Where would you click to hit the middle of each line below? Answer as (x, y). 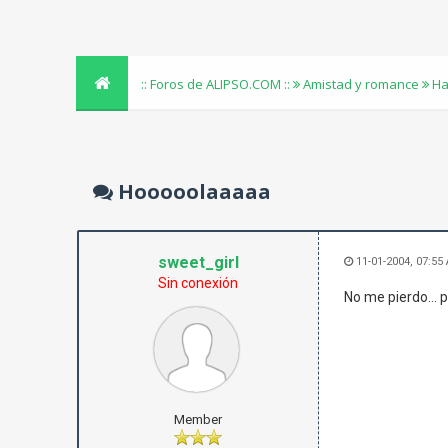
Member (198, 419)
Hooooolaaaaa (192, 191)
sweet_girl (198, 262)
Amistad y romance (361, 84)
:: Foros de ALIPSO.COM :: (217, 84)
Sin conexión (198, 283)
